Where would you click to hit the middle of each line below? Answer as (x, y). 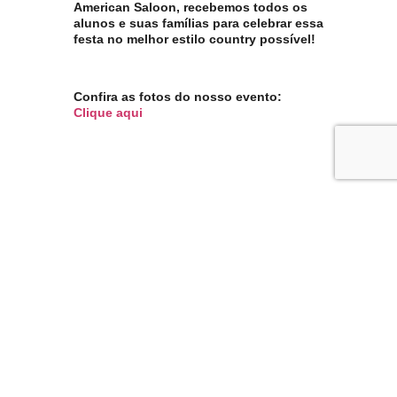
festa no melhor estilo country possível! (195, 39)
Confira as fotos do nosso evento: (178, 97)
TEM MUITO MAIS (198, 366)
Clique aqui (108, 113)
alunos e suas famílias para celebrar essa (198, 23)
